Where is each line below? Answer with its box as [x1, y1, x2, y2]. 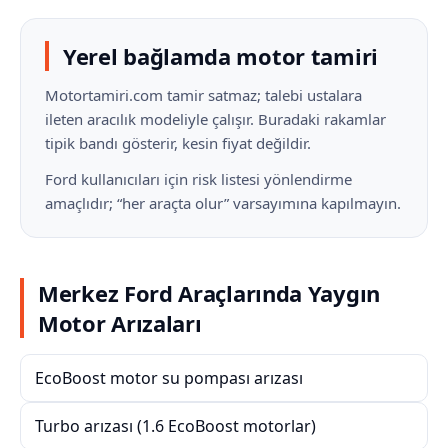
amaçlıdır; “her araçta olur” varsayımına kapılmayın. [45, 193, 401, 213]
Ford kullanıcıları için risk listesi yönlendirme [45, 169, 352, 189]
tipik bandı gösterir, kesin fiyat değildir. [45, 133, 311, 153]
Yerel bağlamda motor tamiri [63, 41, 378, 71]
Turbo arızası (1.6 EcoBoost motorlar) [35, 415, 316, 437]
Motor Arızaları [38, 308, 202, 338]
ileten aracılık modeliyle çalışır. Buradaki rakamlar [45, 109, 386, 129]
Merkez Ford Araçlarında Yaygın [38, 278, 381, 308]
